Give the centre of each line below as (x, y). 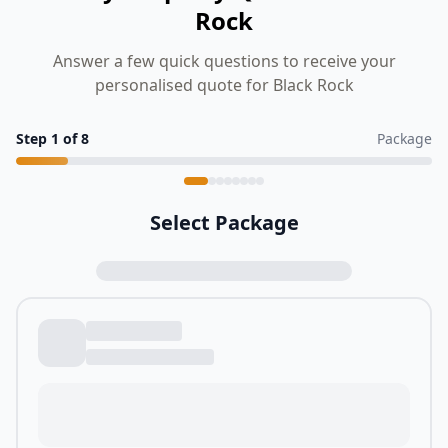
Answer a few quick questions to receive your (224, 61)
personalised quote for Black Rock (224, 85)
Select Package (224, 222)
